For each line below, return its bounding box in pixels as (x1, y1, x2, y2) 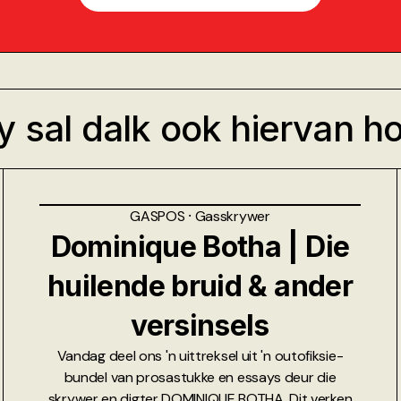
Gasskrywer (194, 206, 270, 226)
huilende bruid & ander (47, 268, 353, 303)
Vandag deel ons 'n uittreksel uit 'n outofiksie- (56, 346, 344, 365)
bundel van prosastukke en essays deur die (64, 367, 337, 387)
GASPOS (130, 206, 189, 226)
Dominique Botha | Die (50, 228, 350, 264)
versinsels (131, 307, 269, 343)
